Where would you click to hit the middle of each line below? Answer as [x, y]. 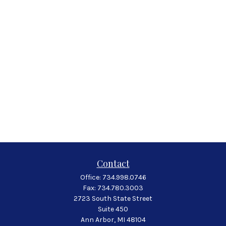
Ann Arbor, [98, 220]
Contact [113, 163]
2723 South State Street [113, 199]
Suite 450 [113, 209]
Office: [91, 177]
